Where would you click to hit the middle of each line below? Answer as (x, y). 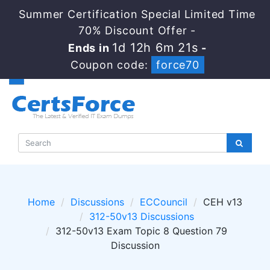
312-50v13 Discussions (141, 216)
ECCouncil (164, 202)
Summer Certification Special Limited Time (137, 14)
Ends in (89, 48)
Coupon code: (111, 65)
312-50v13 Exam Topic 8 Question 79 (141, 231)
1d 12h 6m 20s (155, 48)
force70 (178, 65)
